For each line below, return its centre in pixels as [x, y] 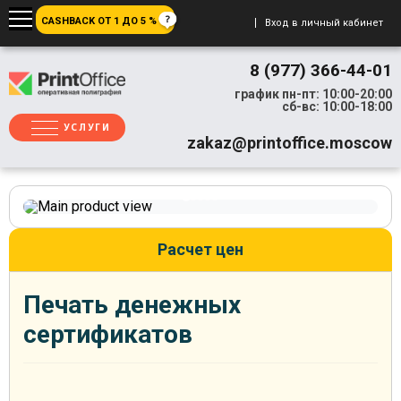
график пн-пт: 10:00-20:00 [313, 94]
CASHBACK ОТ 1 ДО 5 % [99, 21]
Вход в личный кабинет [324, 23]
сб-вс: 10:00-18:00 [337, 107]
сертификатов [108, 334]
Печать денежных [132, 305]
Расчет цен [200, 249]
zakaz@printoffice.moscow [290, 143]
